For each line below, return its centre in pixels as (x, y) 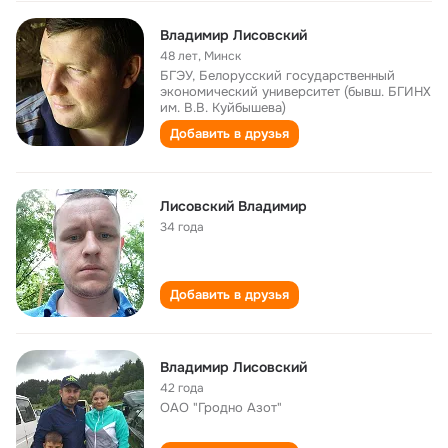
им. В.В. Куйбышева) (223, 107)
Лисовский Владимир (233, 206)
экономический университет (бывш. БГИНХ (295, 91)
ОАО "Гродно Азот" (221, 407)
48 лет (179, 56)
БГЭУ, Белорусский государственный (277, 75)
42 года (182, 388)
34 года (182, 227)
